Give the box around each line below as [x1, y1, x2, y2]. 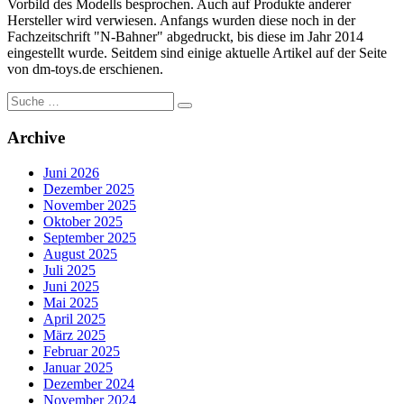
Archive [7, 127, 65, 147]
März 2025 [43, 326, 106, 343]
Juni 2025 [43, 278, 99, 294]
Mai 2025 [43, 294, 98, 310]
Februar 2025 [43, 343, 120, 359]
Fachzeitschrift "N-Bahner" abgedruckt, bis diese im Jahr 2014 [7, 29, 363, 45]
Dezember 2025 [43, 180, 134, 197]
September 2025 [43, 229, 136, 245]
